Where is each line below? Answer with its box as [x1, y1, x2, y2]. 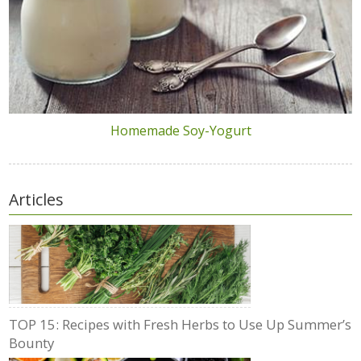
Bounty [9, 333, 55, 352]
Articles [9, 188, 64, 210]
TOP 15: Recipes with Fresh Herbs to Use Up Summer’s [9, 314, 352, 334]
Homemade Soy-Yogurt [110, 121, 251, 139]
